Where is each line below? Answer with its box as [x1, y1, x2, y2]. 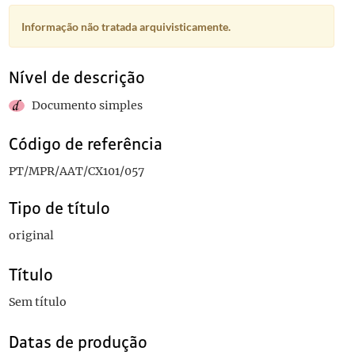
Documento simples [31, 98, 143, 113]
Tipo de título [8, 199, 110, 218]
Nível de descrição [8, 68, 145, 87]
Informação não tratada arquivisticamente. [21, 20, 231, 34]
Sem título [8, 295, 67, 310]
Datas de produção [8, 332, 147, 352]
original [8, 228, 54, 242]
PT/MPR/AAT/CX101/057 [8, 164, 144, 178]
